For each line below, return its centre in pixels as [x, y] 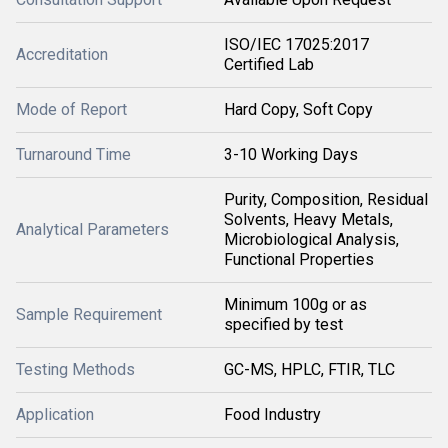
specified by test [283, 324]
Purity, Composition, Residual [326, 199]
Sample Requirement [89, 314]
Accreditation [62, 54]
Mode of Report [71, 109]
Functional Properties [299, 259]
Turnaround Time [73, 154]
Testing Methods [75, 369]
